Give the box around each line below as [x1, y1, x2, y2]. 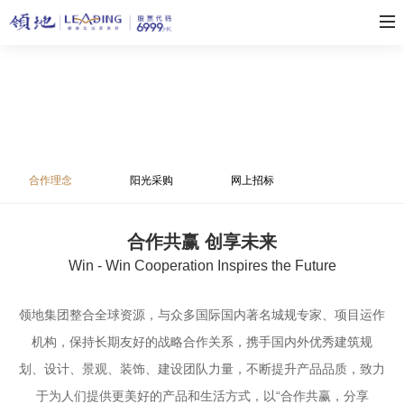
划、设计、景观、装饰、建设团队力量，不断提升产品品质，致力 [19, 362, 385, 376]
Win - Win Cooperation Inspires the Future [68, 258, 336, 273]
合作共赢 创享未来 [127, 232, 277, 252]
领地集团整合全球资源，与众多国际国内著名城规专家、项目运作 [19, 308, 385, 322]
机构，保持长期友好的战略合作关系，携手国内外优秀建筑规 [32, 335, 372, 349]
